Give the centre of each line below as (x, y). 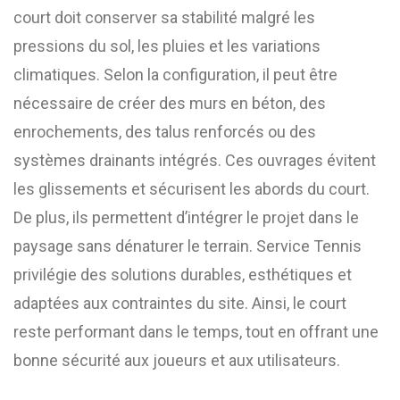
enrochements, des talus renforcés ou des (165, 132)
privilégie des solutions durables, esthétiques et (183, 275)
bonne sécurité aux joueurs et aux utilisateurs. (177, 360)
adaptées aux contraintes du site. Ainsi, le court (180, 303)
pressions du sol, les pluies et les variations (167, 46)
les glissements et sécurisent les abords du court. (192, 189)
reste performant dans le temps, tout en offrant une (196, 332)
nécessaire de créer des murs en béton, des (170, 103)
